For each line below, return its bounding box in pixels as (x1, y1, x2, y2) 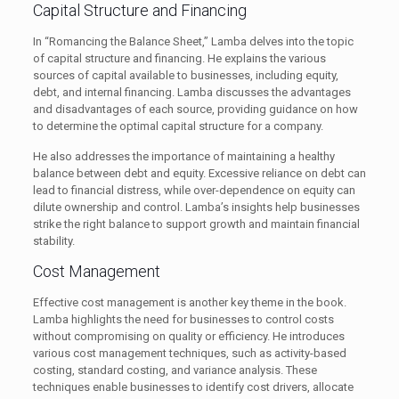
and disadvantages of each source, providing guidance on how (32, 102, 358, 116)
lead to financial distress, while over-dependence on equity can (32, 183, 355, 197)
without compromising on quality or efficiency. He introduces (32, 330, 345, 343)
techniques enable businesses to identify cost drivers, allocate (32, 380, 354, 394)
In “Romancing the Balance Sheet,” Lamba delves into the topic (32, 35, 354, 48)
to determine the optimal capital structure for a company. (32, 119, 323, 133)
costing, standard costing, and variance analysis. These (32, 363, 317, 377)
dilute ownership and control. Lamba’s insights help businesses (32, 200, 360, 214)
